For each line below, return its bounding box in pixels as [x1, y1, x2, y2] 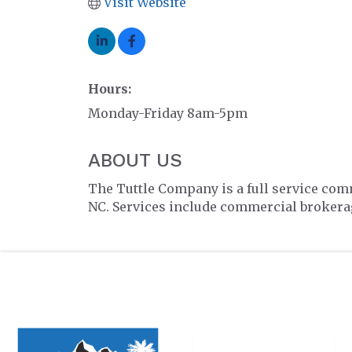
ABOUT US [88, 149, 182, 171]
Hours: [88, 81, 131, 97]
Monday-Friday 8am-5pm [88, 105, 247, 121]
